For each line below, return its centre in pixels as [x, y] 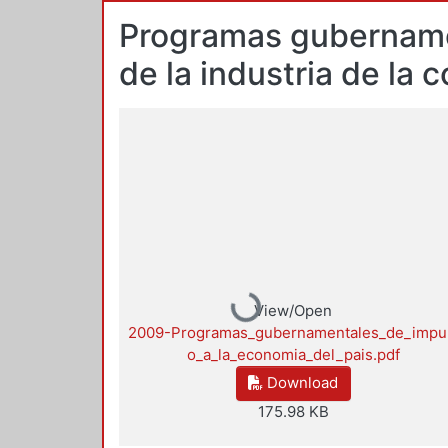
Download [301, 383]
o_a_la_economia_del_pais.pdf [293, 354]
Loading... [263, 321]
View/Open [293, 310]
